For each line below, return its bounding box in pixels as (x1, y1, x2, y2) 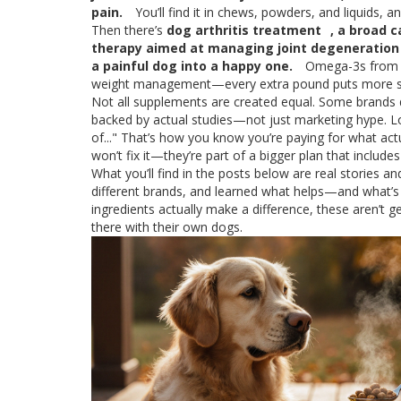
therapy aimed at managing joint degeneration (91, 39, 399, 57)
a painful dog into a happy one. (91, 57, 293, 75)
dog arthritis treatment (166, 21, 321, 39)
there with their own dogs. (91, 218, 243, 236)
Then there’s (91, 21, 166, 39)
